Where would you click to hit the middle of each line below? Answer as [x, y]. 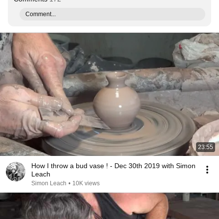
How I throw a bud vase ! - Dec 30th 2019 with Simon [113, 166]
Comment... [41, 14]
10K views [86, 183]
